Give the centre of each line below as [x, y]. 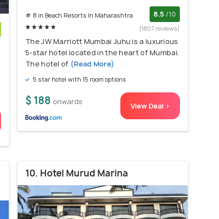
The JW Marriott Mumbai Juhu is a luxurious [102, 42]
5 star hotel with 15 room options [79, 80]
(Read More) [92, 64]
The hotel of [47, 64]
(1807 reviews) [160, 29]
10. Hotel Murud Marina [77, 174]
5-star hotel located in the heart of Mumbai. [102, 53]
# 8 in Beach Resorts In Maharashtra [79, 16]
